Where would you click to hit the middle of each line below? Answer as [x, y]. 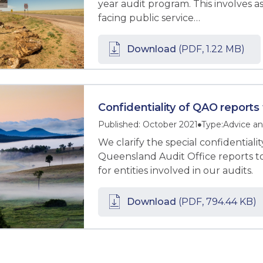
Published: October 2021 [148, 125]
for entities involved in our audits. [176, 171]
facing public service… [149, 18]
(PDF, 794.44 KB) [216, 202]
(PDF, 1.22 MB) [210, 49]
